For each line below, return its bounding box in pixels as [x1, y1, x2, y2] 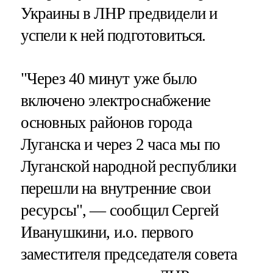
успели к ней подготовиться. [20, 26, 206, 44]
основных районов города [20, 113, 192, 132]
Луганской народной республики [20, 157, 236, 175]
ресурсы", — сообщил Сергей [20, 200, 219, 219]
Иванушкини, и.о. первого [20, 222, 194, 241]
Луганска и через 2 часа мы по [20, 135, 220, 154]
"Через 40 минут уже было [20, 69, 197, 88]
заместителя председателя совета [20, 244, 238, 263]
